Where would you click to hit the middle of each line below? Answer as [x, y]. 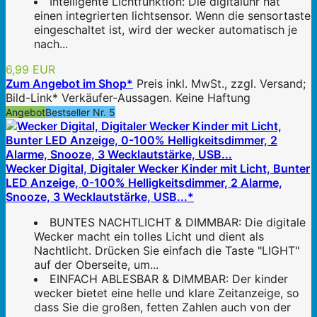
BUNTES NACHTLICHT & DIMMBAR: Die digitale [178, 222]
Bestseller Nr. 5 [80, 112]
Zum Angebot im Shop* [69, 83]
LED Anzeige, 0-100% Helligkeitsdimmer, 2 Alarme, [144, 182]
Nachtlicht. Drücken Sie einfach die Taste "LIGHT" [167, 250]
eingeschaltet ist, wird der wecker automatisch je [166, 29]
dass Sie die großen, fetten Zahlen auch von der [162, 307]
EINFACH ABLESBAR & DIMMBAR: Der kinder [169, 278]
